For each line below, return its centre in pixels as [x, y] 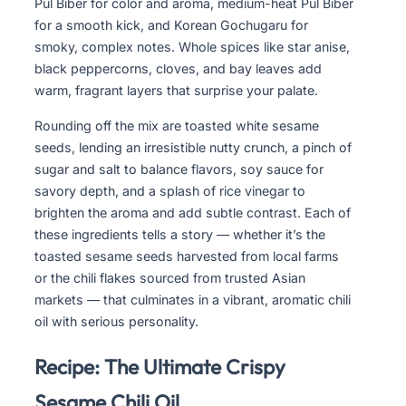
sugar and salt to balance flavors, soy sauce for [179, 169]
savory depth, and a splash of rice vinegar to [170, 190]
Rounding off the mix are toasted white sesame [177, 125]
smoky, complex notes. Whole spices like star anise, [192, 47]
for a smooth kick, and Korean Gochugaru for [171, 25]
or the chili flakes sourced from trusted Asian [170, 277]
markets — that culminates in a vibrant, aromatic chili [193, 299]
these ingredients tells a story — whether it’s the [180, 234]
